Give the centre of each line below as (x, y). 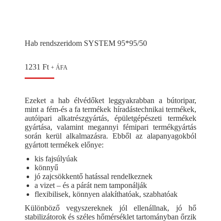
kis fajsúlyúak (56, 159)
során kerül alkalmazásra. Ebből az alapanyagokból (110, 136)
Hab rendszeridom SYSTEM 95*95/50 (86, 43)
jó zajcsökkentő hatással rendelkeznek (93, 176)
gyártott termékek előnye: (64, 145)
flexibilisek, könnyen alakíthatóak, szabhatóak (106, 194)
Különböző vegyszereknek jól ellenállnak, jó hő (110, 208)
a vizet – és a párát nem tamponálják (91, 185)
